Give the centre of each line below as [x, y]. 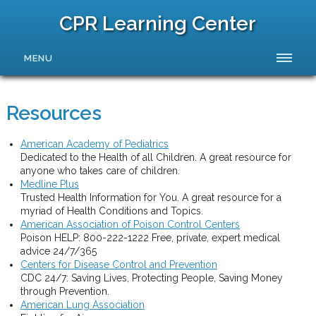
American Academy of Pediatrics [94, 144]
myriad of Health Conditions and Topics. [111, 211]
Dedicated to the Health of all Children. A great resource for [156, 157]
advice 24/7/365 [58, 251]
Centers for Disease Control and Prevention [119, 264]
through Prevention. [65, 291]
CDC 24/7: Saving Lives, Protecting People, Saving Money [151, 278]
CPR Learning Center [158, 24]
